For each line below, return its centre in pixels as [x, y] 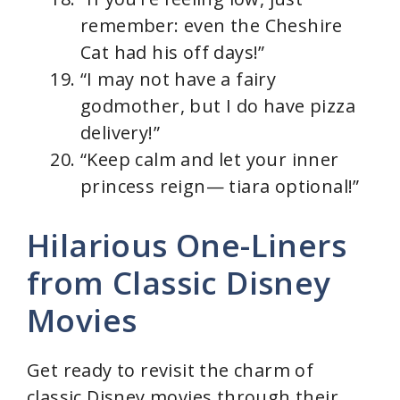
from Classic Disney [179, 283]
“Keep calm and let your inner [210, 160]
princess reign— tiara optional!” [220, 187]
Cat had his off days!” [173, 53]
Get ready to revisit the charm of [171, 371]
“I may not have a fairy [179, 79]
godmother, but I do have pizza [218, 106]
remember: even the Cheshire [212, 26]
